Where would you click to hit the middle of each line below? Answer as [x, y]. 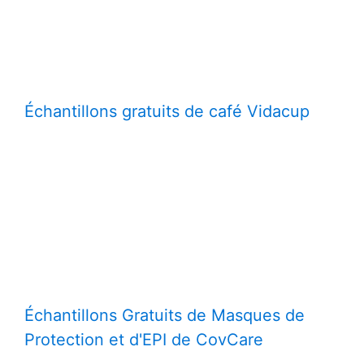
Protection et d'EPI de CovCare [144, 339]
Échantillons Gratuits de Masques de [165, 315]
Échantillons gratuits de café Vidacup [167, 111]
